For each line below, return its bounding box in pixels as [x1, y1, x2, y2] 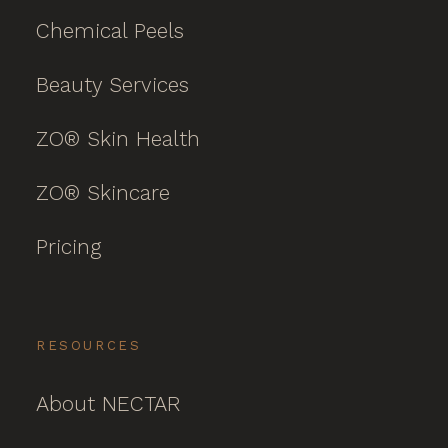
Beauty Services [36, 72, 189, 97]
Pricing [36, 234, 101, 259]
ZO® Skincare [36, 180, 170, 205]
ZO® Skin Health [36, 126, 200, 151]
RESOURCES [36, 338, 142, 353]
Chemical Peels [36, 18, 184, 43]
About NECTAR [36, 391, 181, 416]
